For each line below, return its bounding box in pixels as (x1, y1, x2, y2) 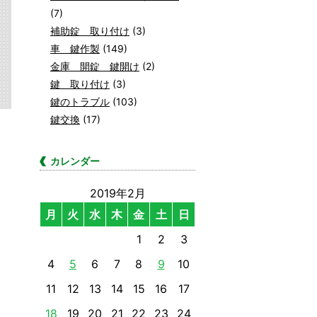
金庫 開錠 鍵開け (50, 60, 139, 72)
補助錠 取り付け (50, 25, 129, 37)
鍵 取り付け (50, 78, 110, 90)
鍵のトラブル (50, 96, 110, 108)
